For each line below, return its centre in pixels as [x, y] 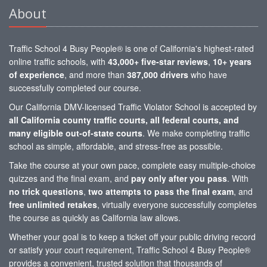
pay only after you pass [179, 178]
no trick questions [46, 191]
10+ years [232, 61]
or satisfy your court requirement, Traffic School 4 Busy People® [130, 249]
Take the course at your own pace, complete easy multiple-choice [132, 165]
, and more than [96, 74]
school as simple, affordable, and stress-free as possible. [116, 146]
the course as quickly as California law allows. [95, 217]
